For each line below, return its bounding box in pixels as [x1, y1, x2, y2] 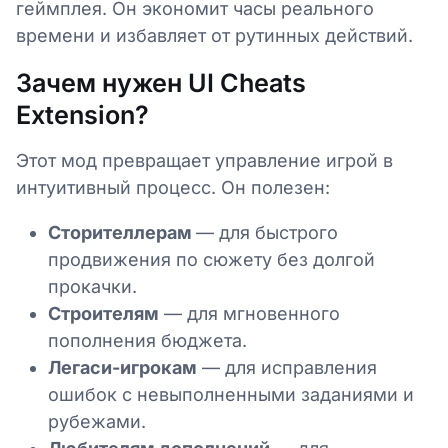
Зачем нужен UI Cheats [16, 68, 306, 98]
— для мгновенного [159, 303, 340, 324]
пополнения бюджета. [48, 330, 247, 351]
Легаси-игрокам [48, 357, 197, 378]
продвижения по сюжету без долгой [48, 249, 375, 270]
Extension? [16, 100, 149, 130]
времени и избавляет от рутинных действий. [16, 25, 413, 46]
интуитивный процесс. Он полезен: [16, 177, 330, 198]
